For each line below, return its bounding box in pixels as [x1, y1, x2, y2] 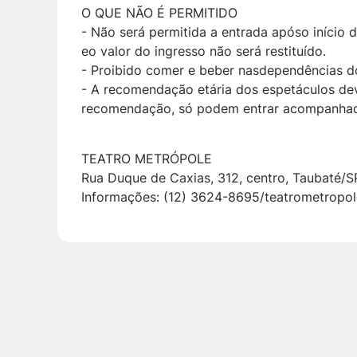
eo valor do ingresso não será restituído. [81, 43, 326, 60]
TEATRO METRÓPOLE [81, 151, 212, 167]
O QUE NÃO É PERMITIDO [81, 5, 237, 22]
